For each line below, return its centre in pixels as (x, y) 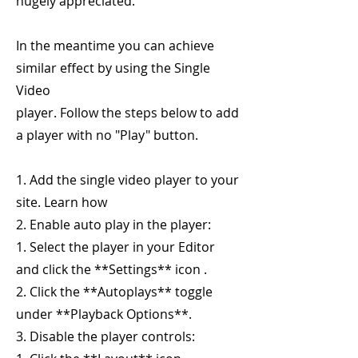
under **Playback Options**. (104, 314)
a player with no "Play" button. (107, 135)
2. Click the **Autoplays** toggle (114, 292)
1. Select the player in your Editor (115, 247)
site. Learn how (62, 202)
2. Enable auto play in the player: (113, 225)
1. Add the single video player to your (127, 180)
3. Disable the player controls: (105, 336)
